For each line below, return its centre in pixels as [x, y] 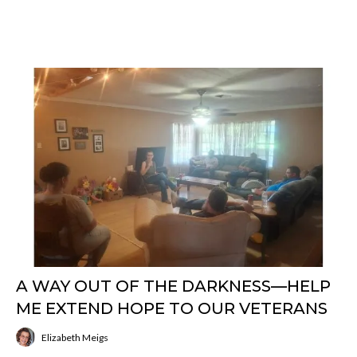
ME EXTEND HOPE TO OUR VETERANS [172, 308]
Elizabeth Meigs [75, 337]
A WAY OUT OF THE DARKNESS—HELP [173, 286]
